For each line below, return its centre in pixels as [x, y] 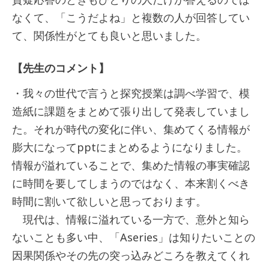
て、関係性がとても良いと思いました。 [109, 36]
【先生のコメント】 [61, 68]
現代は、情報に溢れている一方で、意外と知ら [131, 219]
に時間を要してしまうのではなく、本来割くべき [131, 183]
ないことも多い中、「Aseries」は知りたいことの [134, 237]
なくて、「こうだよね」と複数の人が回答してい [131, 18]
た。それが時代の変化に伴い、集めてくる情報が [131, 129]
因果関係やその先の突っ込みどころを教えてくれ [131, 255]
